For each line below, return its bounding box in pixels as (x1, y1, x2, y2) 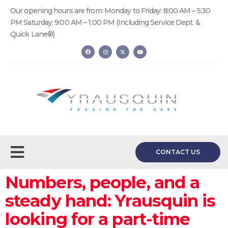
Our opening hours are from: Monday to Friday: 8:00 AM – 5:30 (10, 6, 211, 15)
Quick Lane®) (10, 30, 55, 39)
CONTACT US (155, 148, 200, 156)
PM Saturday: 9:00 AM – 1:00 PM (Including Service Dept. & (10, 18, 200, 27)
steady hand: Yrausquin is (5, 190, 216, 211)
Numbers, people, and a (5, 172, 200, 192)
